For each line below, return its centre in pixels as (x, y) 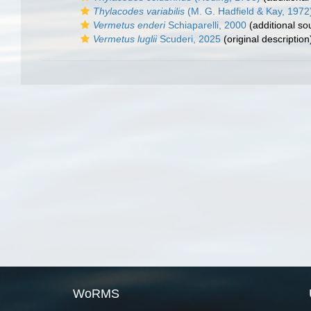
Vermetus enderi (129, 25)
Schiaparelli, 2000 (206, 25)
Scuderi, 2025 (189, 39)
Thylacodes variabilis (139, 11)
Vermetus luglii (125, 39)
